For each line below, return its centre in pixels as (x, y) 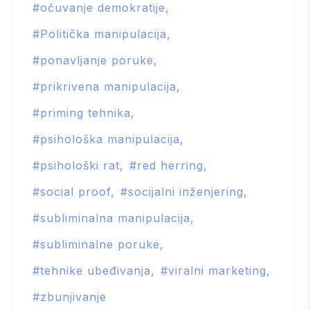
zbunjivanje (74, 297)
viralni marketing (218, 270)
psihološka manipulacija (110, 139)
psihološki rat (80, 165)
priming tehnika (86, 112)
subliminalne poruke (100, 244)
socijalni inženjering (186, 191)
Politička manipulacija (104, 34)
